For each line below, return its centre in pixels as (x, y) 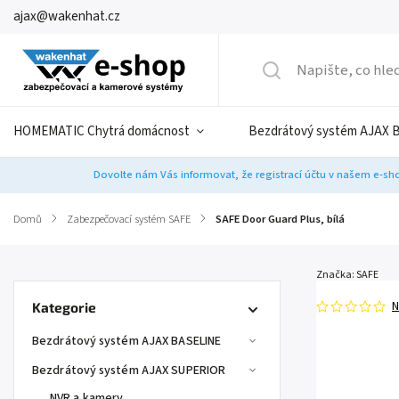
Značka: (336, 275)
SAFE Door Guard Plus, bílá (280, 219)
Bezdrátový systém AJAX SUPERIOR (129, 370)
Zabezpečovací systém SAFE (129, 219)
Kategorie (64, 307)
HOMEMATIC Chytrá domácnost (102, 131)
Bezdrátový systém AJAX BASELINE (127, 341)
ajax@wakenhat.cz (67, 16)
